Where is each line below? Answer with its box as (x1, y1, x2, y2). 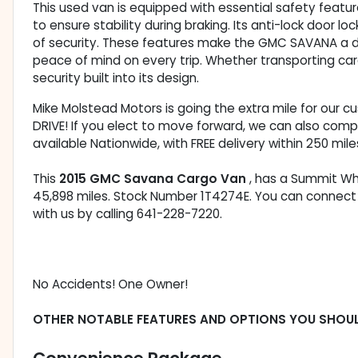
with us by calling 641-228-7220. (33, 205, 222, 223)
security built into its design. (33, 70, 199, 87)
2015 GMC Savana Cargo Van (59, 170, 249, 188)
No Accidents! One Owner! (33, 276, 188, 293)
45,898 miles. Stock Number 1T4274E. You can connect (33, 188, 356, 205)
